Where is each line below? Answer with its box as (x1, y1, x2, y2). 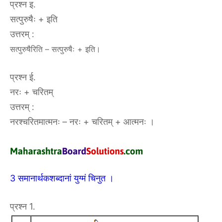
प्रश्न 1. (10, 201, 35, 212)
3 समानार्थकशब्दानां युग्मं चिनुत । (10, 173, 114, 183)
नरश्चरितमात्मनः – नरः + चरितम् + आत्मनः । (10, 116, 155, 127)
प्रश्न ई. (10, 72, 36, 82)
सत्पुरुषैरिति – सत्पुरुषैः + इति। (10, 44, 101, 54)
